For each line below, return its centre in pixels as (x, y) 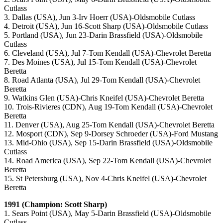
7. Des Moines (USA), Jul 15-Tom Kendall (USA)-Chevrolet (100, 62)
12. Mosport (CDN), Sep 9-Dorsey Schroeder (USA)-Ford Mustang (111, 134)
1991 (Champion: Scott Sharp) (56, 205)
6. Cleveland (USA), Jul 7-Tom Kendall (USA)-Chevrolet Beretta (108, 53)
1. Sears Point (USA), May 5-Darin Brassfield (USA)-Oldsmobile (108, 214)
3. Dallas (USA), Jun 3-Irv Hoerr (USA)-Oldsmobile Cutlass (100, 17)
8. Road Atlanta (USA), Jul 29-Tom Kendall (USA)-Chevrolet (102, 80)
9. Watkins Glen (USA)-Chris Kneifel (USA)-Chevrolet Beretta (104, 98)
